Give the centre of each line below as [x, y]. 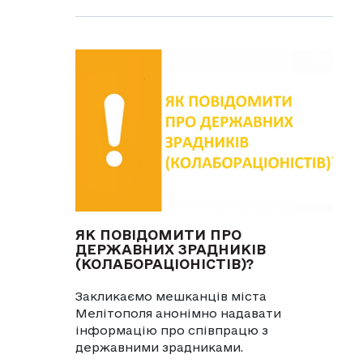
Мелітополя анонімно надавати [178, 313]
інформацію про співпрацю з [171, 330]
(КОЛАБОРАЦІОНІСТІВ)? [164, 263]
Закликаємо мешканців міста [171, 296]
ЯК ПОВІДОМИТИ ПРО [158, 234]
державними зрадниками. [159, 347]
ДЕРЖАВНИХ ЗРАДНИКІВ [170, 249]
